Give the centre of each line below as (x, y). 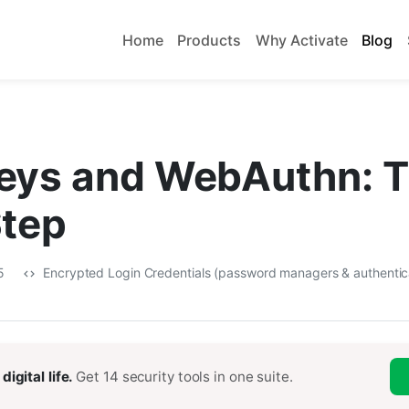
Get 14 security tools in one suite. (184, 376)
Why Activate (301, 40)
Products (209, 40)
